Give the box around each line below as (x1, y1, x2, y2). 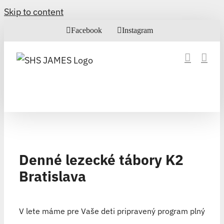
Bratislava (19, 166, 86, 185)
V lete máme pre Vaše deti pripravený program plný (18, 205, 205, 216)
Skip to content (4, 6, 63, 17)
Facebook (71, 26, 102, 34)
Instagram (122, 26, 153, 34)
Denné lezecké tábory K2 (19, 150, 183, 169)
